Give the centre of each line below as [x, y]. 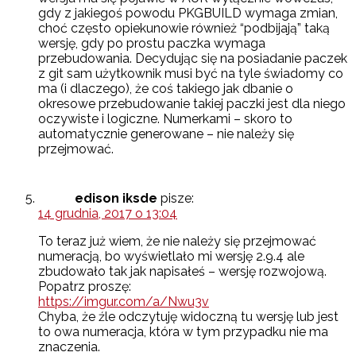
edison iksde [116, 199]
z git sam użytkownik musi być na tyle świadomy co [191, 74]
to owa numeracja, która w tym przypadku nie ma [183, 332]
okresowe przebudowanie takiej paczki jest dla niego [192, 104]
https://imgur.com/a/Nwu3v [124, 302]
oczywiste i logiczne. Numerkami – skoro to [165, 119]
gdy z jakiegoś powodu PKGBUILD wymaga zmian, [188, 14]
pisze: [177, 199]
